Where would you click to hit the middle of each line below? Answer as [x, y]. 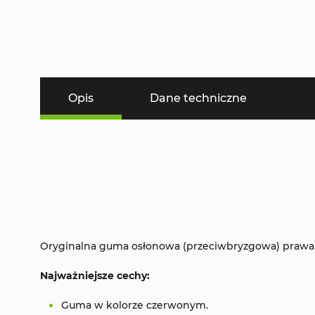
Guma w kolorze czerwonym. [136, 306]
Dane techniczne [198, 98]
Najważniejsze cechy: [95, 276]
